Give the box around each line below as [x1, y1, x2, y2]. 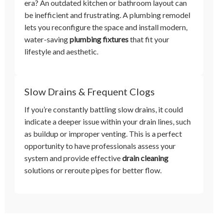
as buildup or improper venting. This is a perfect [24, 129, 182, 139]
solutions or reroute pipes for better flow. [24, 165, 162, 175]
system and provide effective [24, 153, 122, 163]
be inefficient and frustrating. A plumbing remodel [24, 10, 190, 20]
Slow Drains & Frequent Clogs [24, 86, 155, 98]
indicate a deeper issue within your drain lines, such [24, 117, 191, 127]
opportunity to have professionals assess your [24, 141, 176, 151]
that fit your [128, 35, 169, 44]
